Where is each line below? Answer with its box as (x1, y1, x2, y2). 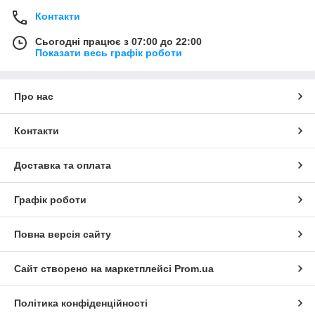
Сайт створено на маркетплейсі (14, 262, 174, 274)
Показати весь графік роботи (35, 46, 182, 58)
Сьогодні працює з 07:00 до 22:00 (35, 35, 202, 47)
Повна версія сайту (14, 228, 111, 240)
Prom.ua (174, 262, 214, 274)
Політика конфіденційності (14, 297, 148, 309)
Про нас (14, 90, 53, 102)
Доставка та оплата (14, 159, 111, 171)
